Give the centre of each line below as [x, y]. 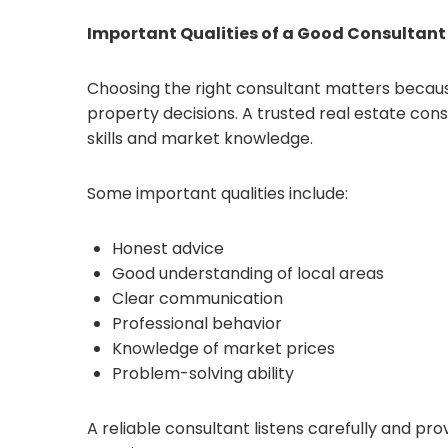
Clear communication [197, 298]
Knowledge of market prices [223, 348]
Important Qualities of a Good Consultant [266, 33]
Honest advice [168, 248]
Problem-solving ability [203, 373]
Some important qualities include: [217, 193]
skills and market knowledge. [200, 138]
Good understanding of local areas [248, 273]
